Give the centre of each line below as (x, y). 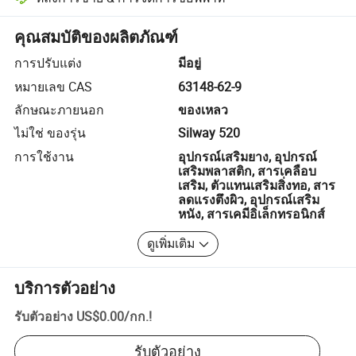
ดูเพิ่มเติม (171, 244)
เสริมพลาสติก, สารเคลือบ (247, 170)
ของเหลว (203, 109)
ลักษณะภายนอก (60, 109)
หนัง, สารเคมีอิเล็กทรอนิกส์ (252, 213)
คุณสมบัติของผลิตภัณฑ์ (97, 37)
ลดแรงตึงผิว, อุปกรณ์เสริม (249, 199)
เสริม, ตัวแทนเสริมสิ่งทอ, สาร (257, 185)
